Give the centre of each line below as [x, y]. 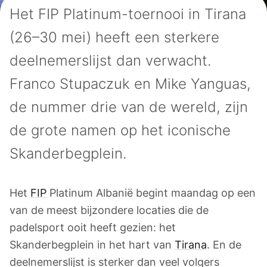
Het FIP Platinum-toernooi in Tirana [128, 14]
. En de [224, 245]
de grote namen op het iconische [120, 130]
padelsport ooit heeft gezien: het [93, 227]
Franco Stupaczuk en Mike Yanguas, [130, 84]
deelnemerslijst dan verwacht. [110, 60]
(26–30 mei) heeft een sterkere [114, 37]
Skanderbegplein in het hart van [92, 245]
